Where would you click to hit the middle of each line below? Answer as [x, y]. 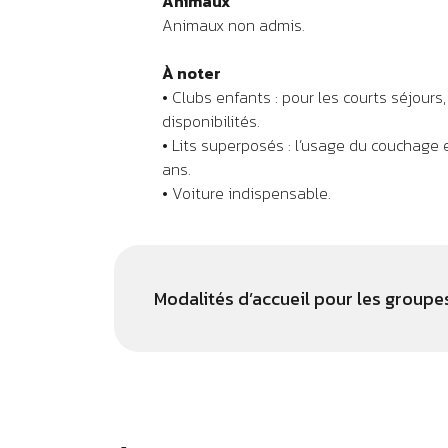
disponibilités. [211, 121]
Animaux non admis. [233, 25]
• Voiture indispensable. [246, 193]
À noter [191, 73]
